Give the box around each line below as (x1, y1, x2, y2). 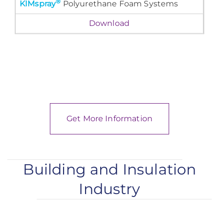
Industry (79, 179, 140, 198)
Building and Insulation (22, 160, 197, 178)
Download (88, 18, 130, 28)
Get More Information (66, 113, 153, 123)
